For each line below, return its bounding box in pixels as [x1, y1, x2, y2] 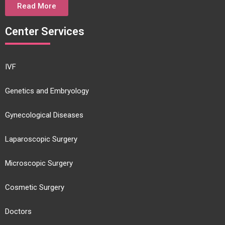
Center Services [5, 25, 84, 38]
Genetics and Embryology [5, 86, 89, 95]
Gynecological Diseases [5, 110, 83, 120]
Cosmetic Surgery [5, 183, 64, 192]
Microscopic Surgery [5, 159, 73, 168]
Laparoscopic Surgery [5, 135, 77, 144]
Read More [17, 2, 56, 11]
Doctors [5, 207, 32, 216]
